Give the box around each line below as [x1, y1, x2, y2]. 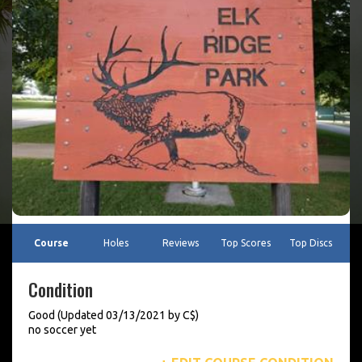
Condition [28, 276, 93, 303]
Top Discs [288, 238, 332, 249]
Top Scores [221, 238, 271, 249]
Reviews [162, 238, 200, 249]
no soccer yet [28, 323, 96, 337]
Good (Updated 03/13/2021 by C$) [28, 309, 199, 322]
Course [34, 238, 69, 249]
